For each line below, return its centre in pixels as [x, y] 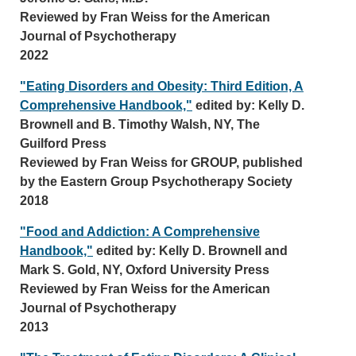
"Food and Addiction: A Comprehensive [140, 232]
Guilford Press [63, 143]
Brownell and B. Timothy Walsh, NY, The [140, 124]
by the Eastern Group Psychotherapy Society [156, 182]
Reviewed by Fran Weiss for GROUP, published [161, 163]
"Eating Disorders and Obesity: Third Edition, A [162, 86]
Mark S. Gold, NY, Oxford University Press [145, 270]
